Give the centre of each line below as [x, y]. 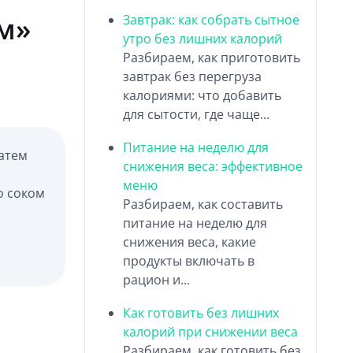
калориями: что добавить [203, 95]
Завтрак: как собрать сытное [212, 19]
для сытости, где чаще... [197, 114]
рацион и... [157, 279]
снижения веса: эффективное [213, 166]
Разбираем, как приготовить [212, 57]
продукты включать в [189, 260]
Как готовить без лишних [201, 312]
